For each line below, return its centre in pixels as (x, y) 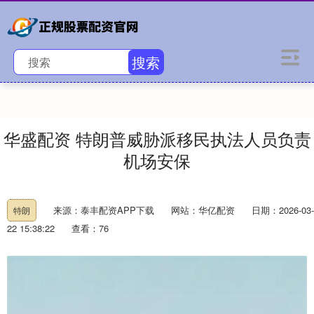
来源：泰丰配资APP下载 (105, 210)
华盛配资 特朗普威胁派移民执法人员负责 (157, 139)
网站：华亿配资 (203, 210)
